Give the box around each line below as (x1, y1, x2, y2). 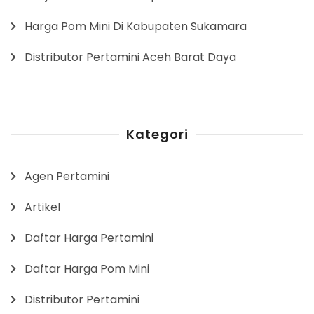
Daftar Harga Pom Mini (25, 260, 149, 277)
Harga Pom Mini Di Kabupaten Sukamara (25, 18, 247, 34)
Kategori (125, 125, 189, 143)
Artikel (25, 198, 60, 215)
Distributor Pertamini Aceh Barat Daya (25, 48, 236, 65)
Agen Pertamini (25, 168, 109, 184)
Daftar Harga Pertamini (25, 229, 153, 246)
